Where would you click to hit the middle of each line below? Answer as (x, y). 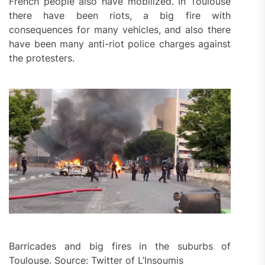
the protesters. (42, 58)
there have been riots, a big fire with (120, 15)
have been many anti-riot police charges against (120, 43)
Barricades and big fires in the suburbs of (120, 246)
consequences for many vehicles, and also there (120, 29)
